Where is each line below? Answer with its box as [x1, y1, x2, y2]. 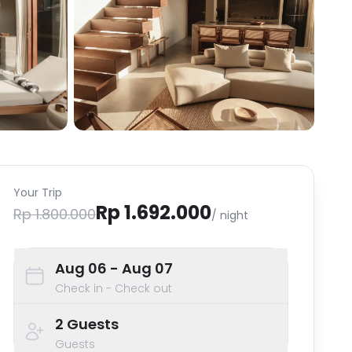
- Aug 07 [107, 258, 173, 278]
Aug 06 [55, 258, 107, 278]
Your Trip [13, 185, 62, 200]
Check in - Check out [55, 280, 172, 296]
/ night [211, 207, 248, 223]
